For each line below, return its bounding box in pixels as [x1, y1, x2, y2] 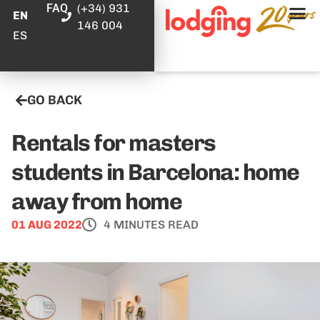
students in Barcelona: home [11, 159, 299, 186]
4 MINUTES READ [104, 218, 199, 231]
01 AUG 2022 [11, 218, 82, 231]
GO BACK [27, 92, 82, 108]
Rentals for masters [11, 129, 216, 156]
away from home [11, 188, 181, 215]
